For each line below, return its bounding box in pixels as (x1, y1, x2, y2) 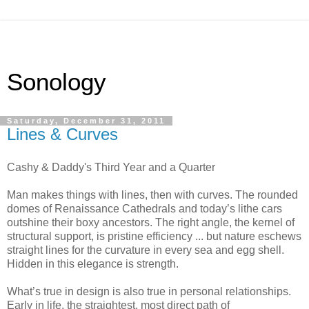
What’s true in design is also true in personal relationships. (7, 285, 291, 297)
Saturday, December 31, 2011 (7, 117, 166, 125)
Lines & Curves (7, 125, 118, 143)
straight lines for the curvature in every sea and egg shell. (7, 243, 284, 256)
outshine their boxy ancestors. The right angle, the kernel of (7, 216, 295, 228)
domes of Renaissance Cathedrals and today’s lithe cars (7, 202, 282, 215)
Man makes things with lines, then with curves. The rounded (7, 188, 298, 201)
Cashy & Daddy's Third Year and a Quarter (7, 161, 215, 173)
